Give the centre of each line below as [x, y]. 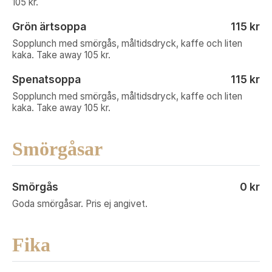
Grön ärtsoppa [49, 26]
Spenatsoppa [46, 79]
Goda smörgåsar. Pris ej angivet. [80, 204]
